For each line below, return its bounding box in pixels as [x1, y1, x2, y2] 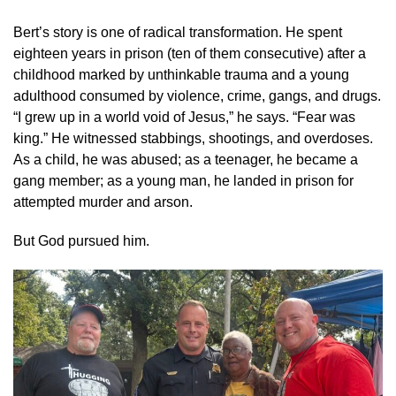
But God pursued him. [13, 232, 149, 248]
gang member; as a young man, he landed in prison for [13, 172, 354, 188]
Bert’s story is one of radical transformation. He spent [13, 24, 342, 40]
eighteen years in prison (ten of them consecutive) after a [13, 45, 366, 61]
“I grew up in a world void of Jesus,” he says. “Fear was [13, 109, 355, 125]
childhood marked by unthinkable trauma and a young [13, 66, 349, 82]
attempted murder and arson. [13, 194, 193, 209]
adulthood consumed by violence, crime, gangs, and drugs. [13, 88, 381, 103]
